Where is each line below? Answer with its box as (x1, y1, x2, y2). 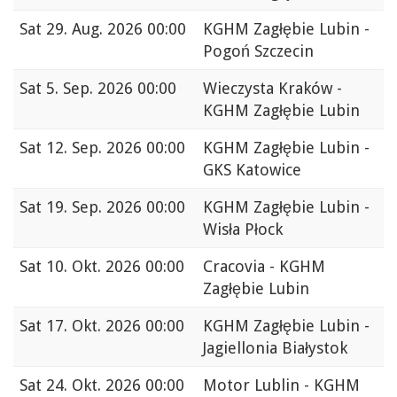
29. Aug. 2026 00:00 (46, 19, 186, 39)
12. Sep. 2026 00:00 (46, 138, 185, 158)
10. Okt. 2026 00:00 (46, 257, 184, 276)
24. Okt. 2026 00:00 (46, 376, 184, 395)
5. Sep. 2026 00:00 (46, 79, 176, 98)
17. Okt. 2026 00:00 (46, 316, 184, 336)
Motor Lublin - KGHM (203, 376, 360, 395)
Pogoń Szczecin (203, 42, 314, 61)
